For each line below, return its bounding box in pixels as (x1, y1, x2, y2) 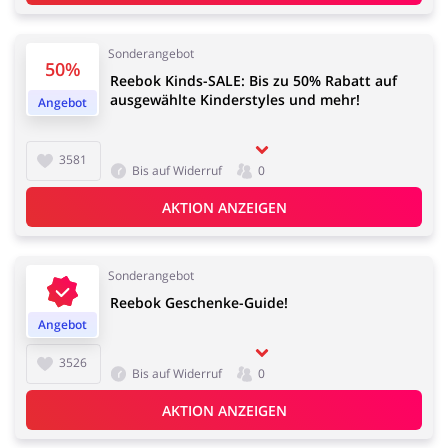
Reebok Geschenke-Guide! (110, 293, 288, 313)
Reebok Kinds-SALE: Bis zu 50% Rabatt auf (110, 71, 397, 91)
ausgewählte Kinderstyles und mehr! (110, 90, 360, 110)
